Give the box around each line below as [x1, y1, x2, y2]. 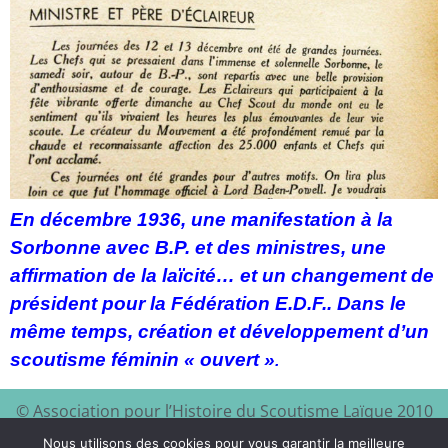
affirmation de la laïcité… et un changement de [10, 265, 434, 287]
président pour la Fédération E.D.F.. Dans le [10, 293, 406, 315]
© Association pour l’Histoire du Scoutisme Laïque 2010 [15, 399, 433, 422]
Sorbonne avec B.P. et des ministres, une [10, 237, 386, 259]
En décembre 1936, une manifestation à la [10, 209, 393, 231]
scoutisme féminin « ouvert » [10, 349, 275, 371]
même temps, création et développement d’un [10, 321, 429, 343]
